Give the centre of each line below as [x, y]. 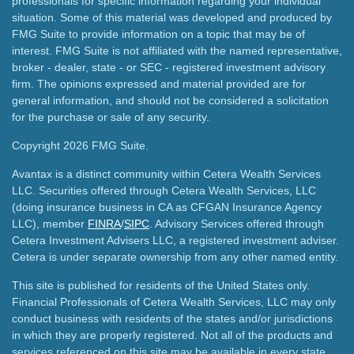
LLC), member [50, 224]
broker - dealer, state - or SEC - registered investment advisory [169, 68]
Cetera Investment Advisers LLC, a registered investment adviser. [175, 241]
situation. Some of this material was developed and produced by [172, 18]
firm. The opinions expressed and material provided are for [159, 84]
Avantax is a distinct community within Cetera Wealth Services [166, 174]
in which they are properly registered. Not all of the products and [172, 335]
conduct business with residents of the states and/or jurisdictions [172, 319]
